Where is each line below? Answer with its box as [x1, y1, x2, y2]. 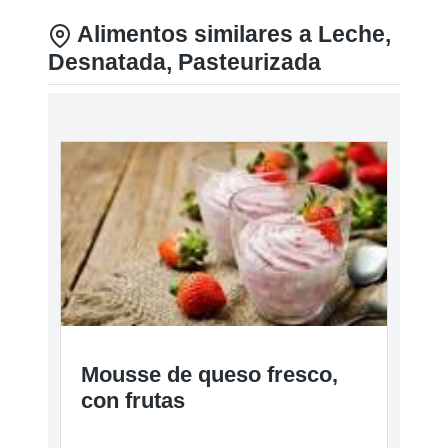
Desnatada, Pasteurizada [48, 49, 321, 76]
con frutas [81, 387, 185, 413]
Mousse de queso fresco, [81, 361, 338, 387]
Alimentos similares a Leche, [72, 21, 391, 48]
